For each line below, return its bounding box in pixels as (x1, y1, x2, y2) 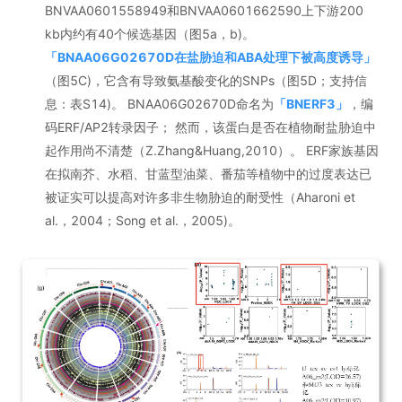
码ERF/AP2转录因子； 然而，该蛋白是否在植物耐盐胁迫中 (45, 118, 376, 135)
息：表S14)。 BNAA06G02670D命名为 (45, 95, 274, 111)
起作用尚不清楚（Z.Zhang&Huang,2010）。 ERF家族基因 (45, 142, 379, 158)
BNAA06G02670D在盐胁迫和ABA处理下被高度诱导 (57, 48, 363, 65)
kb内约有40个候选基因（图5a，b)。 (45, 25, 255, 41)
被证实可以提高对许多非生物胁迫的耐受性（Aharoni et (45, 188, 355, 205)
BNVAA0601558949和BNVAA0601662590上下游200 (45, 2, 363, 18)
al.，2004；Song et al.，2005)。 (45, 212, 240, 228)
